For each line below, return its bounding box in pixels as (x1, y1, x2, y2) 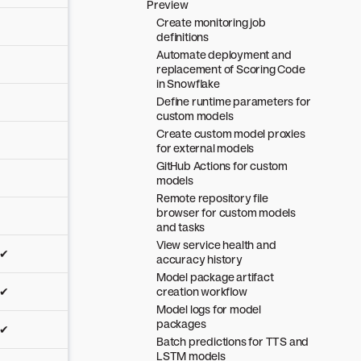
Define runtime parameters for (156, 94, 311, 108)
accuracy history (156, 252, 243, 266)
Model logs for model (156, 302, 262, 316)
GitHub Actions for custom (156, 159, 288, 172)
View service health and (156, 238, 276, 251)
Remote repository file (156, 191, 268, 205)
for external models (156, 141, 255, 155)
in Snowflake (156, 77, 220, 90)
